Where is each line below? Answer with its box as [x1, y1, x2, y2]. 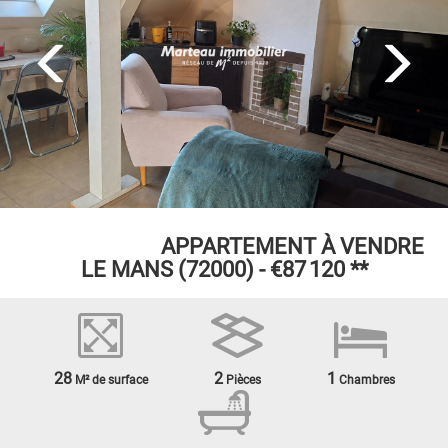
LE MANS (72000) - [80, 257, 270, 282]
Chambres [335, 373, 395, 387]
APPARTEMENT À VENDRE [160, 234, 424, 259]
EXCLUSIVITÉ [24, 234, 156, 259]
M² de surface [71, 373, 148, 387]
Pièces [222, 373, 261, 387]
